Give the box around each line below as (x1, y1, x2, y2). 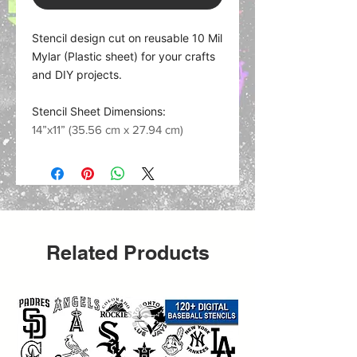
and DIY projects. (32, 68, 122, 81)
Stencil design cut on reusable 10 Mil (32, 31, 222, 45)
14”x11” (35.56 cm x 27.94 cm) (32, 123, 183, 136)
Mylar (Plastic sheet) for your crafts (32, 49, 215, 63)
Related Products (45, 241, 210, 265)
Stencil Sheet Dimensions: (32, 104, 166, 118)
